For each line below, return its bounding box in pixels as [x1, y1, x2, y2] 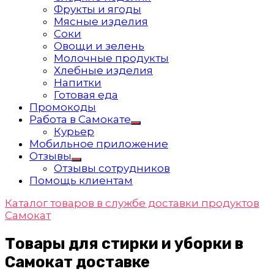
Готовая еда [54, 89, 118, 101]
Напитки [54, 76, 102, 89]
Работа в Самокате [29, 113, 131, 125]
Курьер [54, 125, 94, 138]
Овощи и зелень [54, 40, 144, 52]
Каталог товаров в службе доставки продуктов [5, 197, 259, 209]
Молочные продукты [54, 52, 169, 64]
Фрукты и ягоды [54, 3, 141, 15]
